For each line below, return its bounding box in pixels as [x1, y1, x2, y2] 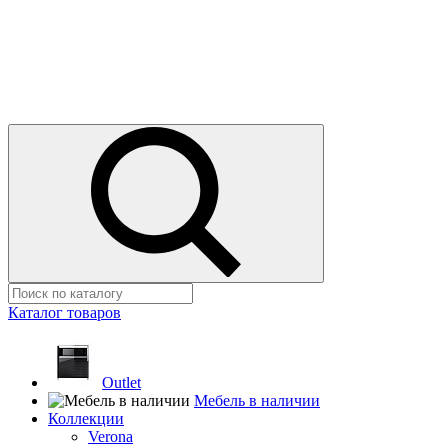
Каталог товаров [8, 304, 121, 321]
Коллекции [48, 410, 124, 427]
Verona [88, 428, 133, 445]
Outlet [102, 374, 141, 391]
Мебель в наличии [194, 392, 320, 409]
